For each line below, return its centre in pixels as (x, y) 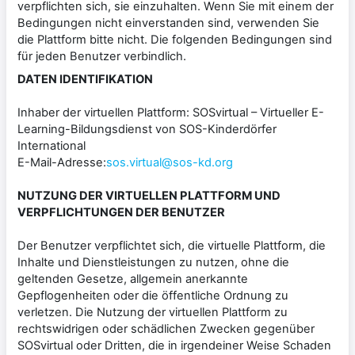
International (52, 145)
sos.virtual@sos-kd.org (170, 162)
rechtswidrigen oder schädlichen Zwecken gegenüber (166, 328)
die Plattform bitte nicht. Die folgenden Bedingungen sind (175, 39)
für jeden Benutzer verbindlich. (102, 56)
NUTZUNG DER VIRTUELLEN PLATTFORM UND (149, 195)
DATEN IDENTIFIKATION (85, 79)
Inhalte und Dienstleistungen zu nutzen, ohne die (153, 262)
